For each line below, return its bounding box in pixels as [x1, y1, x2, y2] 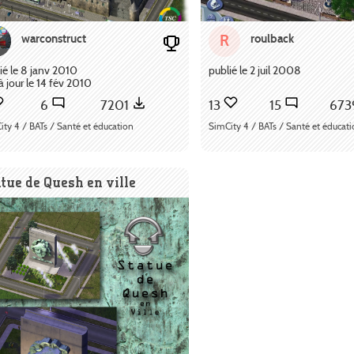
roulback [250, 31, 294, 47]
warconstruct [21, 31, 86, 47]
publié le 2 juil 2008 [209, 63, 301, 78]
